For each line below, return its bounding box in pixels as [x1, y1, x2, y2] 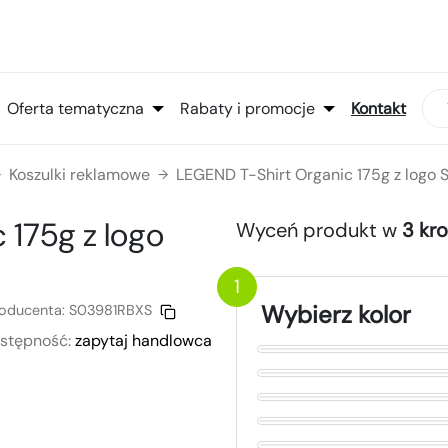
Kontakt [351, 97, 406, 119]
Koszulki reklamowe [9, 164, 150, 186]
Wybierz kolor [261, 299, 411, 331]
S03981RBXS [69, 301, 152, 320]
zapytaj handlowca [75, 330, 212, 352]
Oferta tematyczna [7, 97, 144, 119]
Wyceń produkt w [236, 217, 402, 244]
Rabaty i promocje [180, 97, 315, 119]
